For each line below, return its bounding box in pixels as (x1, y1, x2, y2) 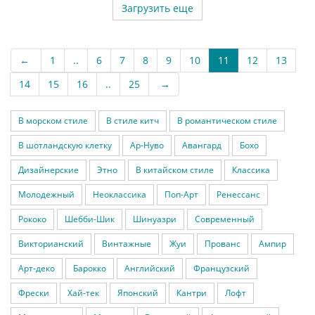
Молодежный (18, 188, 75, 200)
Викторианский (18, 238, 84, 250)
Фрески (18, 287, 49, 299)
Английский (124, 262, 175, 274)
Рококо (18, 213, 46, 225)
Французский (193, 262, 250, 274)
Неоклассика (93, 188, 146, 200)
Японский (117, 287, 158, 299)
